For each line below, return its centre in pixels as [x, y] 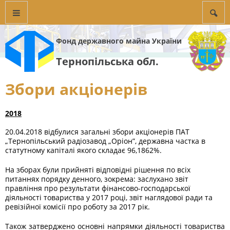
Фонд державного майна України [119, 41]
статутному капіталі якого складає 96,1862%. [83, 150]
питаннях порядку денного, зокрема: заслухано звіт [97, 179]
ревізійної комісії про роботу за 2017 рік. [78, 207]
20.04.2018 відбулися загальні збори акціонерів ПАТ [97, 132]
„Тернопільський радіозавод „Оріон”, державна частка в [105, 141]
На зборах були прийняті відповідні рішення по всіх [98, 170]
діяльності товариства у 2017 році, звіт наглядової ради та [109, 197]
